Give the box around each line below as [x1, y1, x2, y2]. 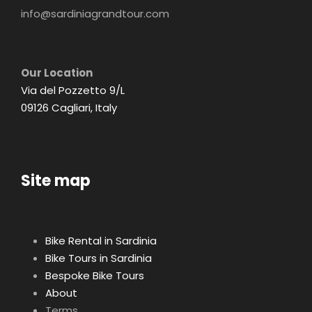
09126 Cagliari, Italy [21, 100, 117, 116]
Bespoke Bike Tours [45, 268, 144, 283]
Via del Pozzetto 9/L [21, 83, 125, 98]
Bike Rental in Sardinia [45, 233, 157, 249]
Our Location [21, 65, 93, 81]
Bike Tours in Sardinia [45, 251, 152, 266]
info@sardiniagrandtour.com [21, 6, 169, 22]
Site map [21, 170, 91, 192]
